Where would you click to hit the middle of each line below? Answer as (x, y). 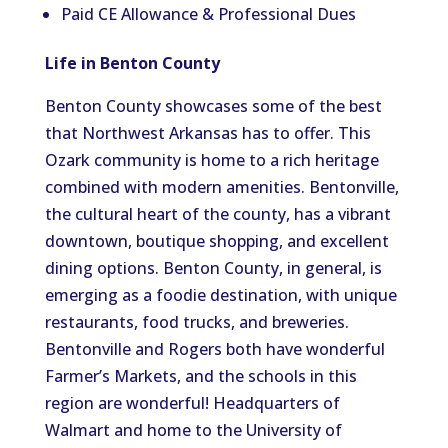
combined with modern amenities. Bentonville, (221, 187)
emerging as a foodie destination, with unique (220, 295)
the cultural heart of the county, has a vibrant (217, 214)
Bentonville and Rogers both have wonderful (214, 349)
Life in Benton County (132, 63)
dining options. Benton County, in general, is (213, 268)
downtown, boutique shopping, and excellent (216, 241)
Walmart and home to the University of (193, 430)
